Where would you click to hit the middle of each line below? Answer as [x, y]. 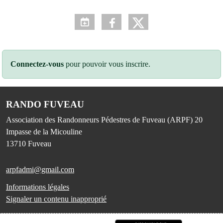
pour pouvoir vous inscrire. [107, 64]
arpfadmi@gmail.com [40, 169]
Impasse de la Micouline [44, 131]
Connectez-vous [37, 64]
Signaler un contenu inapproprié [56, 199]
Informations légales [38, 187]
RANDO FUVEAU [45, 104]
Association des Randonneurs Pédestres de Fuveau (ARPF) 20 [104, 119]
